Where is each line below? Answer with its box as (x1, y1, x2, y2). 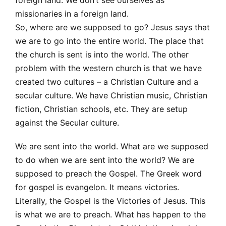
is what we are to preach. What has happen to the (15, 209, 206, 219)
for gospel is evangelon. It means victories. (15, 182, 179, 192)
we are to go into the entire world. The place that (15, 35, 204, 46)
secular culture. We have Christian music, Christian (15, 90, 207, 100)
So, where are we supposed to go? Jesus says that (15, 22, 210, 32)
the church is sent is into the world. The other (15, 49, 189, 60)
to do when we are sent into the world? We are (15, 154, 194, 165)
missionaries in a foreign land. (15, 8, 129, 19)
